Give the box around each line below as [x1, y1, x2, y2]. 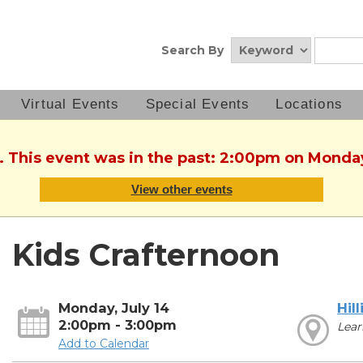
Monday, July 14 [58, 300, 169, 317]
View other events [130, 182, 233, 197]
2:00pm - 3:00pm [58, 317, 177, 334]
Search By [161, 43, 224, 58]
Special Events [145, 96, 250, 112]
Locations [275, 96, 344, 112]
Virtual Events [21, 96, 120, 112]
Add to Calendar [58, 336, 149, 352]
